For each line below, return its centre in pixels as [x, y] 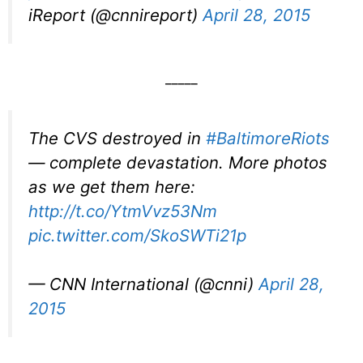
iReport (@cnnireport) [115, 15]
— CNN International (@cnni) [143, 284]
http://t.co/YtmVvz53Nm [123, 211]
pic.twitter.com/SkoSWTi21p [137, 235]
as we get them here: [112, 186]
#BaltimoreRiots [268, 138]
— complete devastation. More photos [178, 162]
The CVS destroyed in [117, 138]
